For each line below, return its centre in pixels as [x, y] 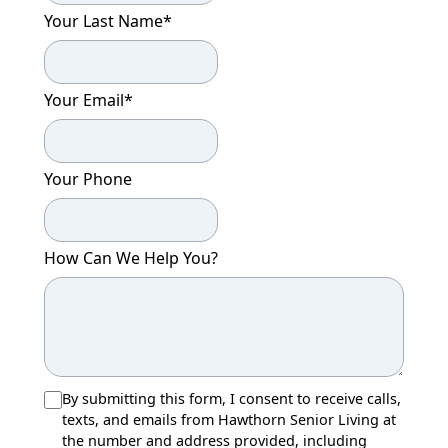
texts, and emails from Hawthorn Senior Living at [229, 419]
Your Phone [88, 178]
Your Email [84, 99]
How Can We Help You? [131, 257]
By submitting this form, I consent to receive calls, [231, 398]
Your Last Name [103, 20]
